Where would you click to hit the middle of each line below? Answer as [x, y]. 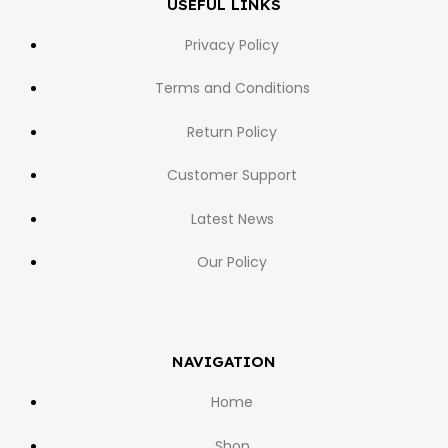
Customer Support [232, 175]
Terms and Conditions [232, 88]
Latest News [232, 218]
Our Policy [232, 262]
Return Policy [232, 131]
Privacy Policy [232, 44]
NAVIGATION [223, 362]
